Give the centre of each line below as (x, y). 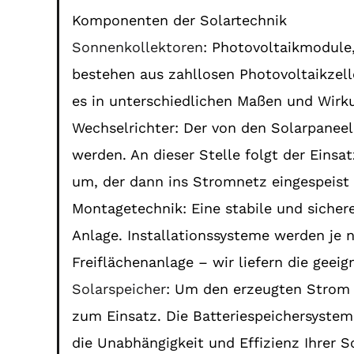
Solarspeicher (119, 288)
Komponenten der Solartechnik (180, 20)
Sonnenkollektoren (138, 47)
